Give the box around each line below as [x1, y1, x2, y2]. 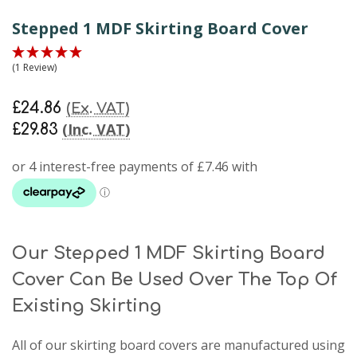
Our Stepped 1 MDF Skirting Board [12, 243, 325, 263]
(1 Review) [12, 60, 57, 74]
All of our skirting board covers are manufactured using [12, 335, 345, 354]
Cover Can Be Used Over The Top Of [12, 269, 337, 289]
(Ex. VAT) [66, 100, 129, 116]
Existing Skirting [12, 296, 162, 316]
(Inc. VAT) [62, 119, 130, 139]
